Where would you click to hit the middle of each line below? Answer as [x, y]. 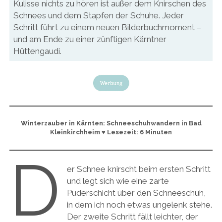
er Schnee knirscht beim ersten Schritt [139, 169]
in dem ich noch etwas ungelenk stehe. [139, 205]
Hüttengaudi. [37, 51]
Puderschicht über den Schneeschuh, [136, 193]
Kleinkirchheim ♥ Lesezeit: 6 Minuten [111, 132]
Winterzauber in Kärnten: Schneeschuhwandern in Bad [111, 123]
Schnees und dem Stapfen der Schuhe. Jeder [98, 15]
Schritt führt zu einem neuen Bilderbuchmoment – [107, 27]
